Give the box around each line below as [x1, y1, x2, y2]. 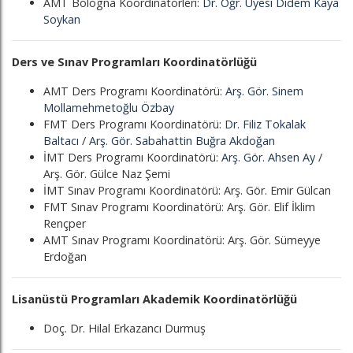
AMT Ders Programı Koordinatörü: [43, 84, 225, 98]
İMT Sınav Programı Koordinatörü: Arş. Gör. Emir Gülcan [43, 183, 331, 198]
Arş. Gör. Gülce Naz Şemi [43, 166, 170, 181]
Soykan [43, 12, 80, 27]
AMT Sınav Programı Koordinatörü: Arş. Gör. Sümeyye [43, 232, 321, 247]
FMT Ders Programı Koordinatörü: [43, 117, 225, 132]
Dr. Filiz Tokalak [225, 117, 306, 132]
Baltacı [43, 133, 79, 148]
